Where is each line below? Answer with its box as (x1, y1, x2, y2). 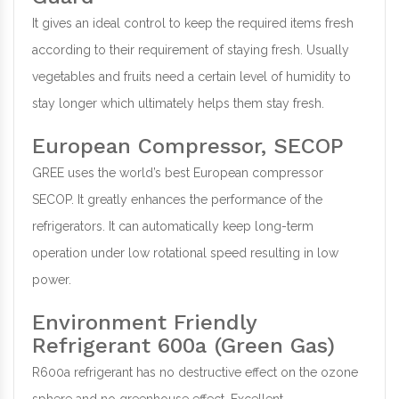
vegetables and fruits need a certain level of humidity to (32, 69, 351, 85)
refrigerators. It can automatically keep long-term (32, 219, 313, 234)
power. (32, 273, 71, 288)
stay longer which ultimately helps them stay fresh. (32, 96, 324, 111)
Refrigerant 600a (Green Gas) (32, 333, 335, 359)
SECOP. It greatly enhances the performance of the (32, 192, 322, 208)
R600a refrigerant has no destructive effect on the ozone (32, 365, 358, 380)
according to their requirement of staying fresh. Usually (32, 43, 349, 58)
